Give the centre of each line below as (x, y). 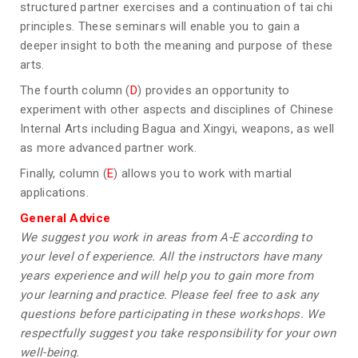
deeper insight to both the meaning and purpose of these (177, 46)
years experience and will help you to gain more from (167, 276)
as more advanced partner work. (109, 148)
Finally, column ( (64, 174)
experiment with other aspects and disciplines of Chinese (177, 110)
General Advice (66, 219)
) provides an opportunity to (214, 91)
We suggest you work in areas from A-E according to (166, 238)
